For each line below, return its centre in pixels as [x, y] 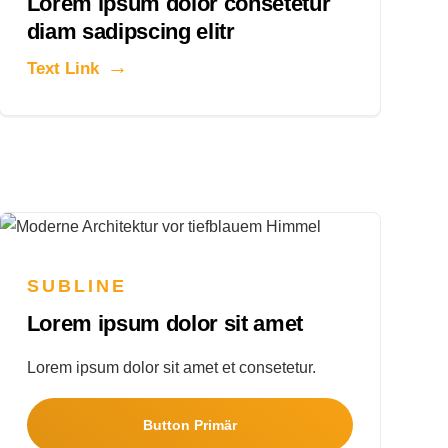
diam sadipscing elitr [130, 32]
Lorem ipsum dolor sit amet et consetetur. [171, 367]
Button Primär [190, 424]
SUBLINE [77, 285]
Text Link [62, 69]
